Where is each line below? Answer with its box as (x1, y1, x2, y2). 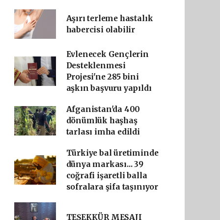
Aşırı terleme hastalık (66, 14, 153, 23)
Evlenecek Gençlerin (66, 50, 149, 59)
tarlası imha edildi (66, 127, 140, 137)
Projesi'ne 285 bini (66, 72, 139, 82)
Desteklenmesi (66, 61, 126, 70)
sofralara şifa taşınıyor (66, 182, 158, 192)
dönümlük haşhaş (66, 116, 137, 125)
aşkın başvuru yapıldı (66, 83, 152, 93)
